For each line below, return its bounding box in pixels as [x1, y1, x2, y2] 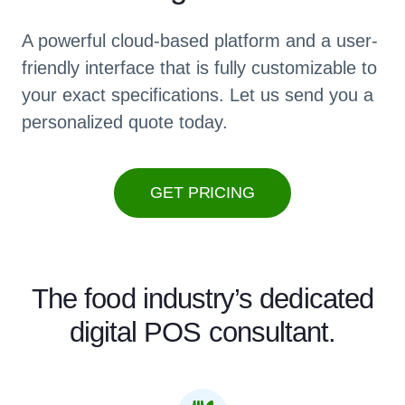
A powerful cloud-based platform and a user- [22, 31, 379, 52]
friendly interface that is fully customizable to [22, 58, 378, 79]
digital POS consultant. [69, 316, 336, 349]
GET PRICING [150, 184, 255, 202]
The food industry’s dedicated [32, 283, 373, 316]
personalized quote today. [22, 112, 229, 133]
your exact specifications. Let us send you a [22, 85, 374, 106]
